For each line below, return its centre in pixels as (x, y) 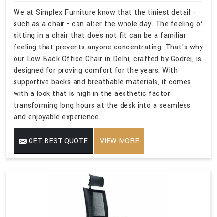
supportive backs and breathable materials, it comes (102, 82)
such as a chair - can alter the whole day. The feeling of (108, 24)
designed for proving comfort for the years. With (96, 71)
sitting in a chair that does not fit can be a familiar (100, 36)
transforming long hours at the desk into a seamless (102, 106)
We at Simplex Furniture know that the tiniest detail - (104, 13)
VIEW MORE (119, 141)
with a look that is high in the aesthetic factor (92, 94)
